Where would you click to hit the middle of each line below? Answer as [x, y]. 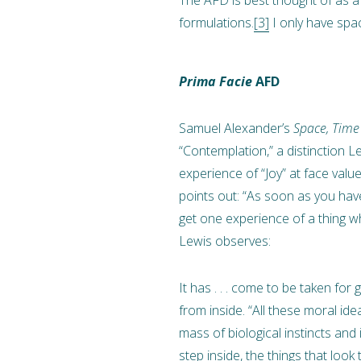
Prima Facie [216, 81]
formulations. [216, 22]
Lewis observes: [225, 241]
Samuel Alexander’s [236, 128]
